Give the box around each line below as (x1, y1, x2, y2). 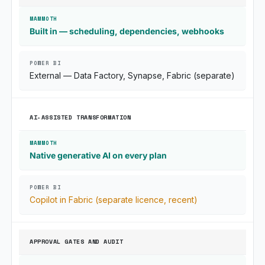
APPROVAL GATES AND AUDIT (30, 237, 124, 246)
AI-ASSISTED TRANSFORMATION (30, 113, 131, 122)
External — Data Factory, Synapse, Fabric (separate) (30, 70, 235, 80)
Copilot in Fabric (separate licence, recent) (30, 195, 198, 205)
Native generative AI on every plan (30, 150, 167, 160)
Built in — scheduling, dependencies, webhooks (30, 26, 224, 36)
